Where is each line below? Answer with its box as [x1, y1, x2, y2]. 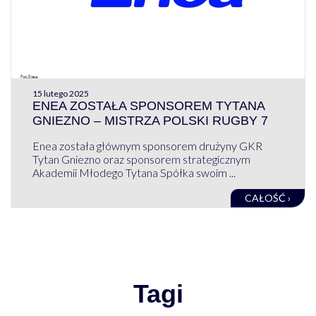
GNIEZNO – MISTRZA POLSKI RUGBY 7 [32, 113, 268, 128]
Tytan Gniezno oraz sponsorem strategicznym [32, 152, 250, 166]
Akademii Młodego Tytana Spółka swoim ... [32, 165, 236, 179]
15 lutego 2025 [32, 87, 89, 99]
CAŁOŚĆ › [245, 191, 291, 204]
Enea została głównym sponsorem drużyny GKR [32, 138, 262, 152]
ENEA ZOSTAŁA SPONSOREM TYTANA [32, 98, 265, 113]
